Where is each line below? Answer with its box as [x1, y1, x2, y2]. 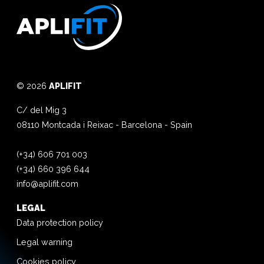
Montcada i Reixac [42, 119, 113, 130]
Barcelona [121, 119, 162, 130]
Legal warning [16, 236, 72, 247]
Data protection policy [16, 217, 103, 227]
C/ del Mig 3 [16, 104, 67, 115]
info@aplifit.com [16, 178, 78, 189]
